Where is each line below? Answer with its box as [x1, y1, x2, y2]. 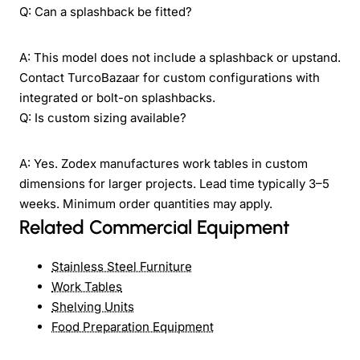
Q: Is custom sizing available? [19, 109, 186, 125]
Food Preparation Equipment [51, 318, 214, 334]
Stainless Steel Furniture [51, 258, 192, 274]
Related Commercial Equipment [19, 215, 289, 239]
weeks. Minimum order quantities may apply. [19, 195, 272, 211]
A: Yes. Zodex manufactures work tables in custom [19, 155, 308, 171]
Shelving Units [51, 298, 134, 314]
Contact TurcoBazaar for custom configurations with [19, 69, 320, 85]
